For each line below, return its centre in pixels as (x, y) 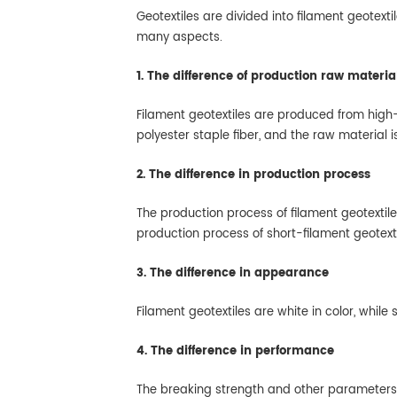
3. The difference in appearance (233, 273)
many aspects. (181, 37)
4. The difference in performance (235, 351)
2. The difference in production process (253, 175)
